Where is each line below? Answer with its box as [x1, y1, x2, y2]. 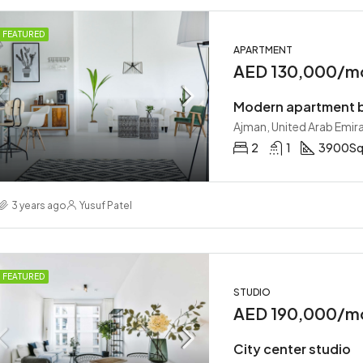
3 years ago [11, 199, 66, 211]
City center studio [233, 340, 351, 357]
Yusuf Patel [79, 199, 132, 211]
